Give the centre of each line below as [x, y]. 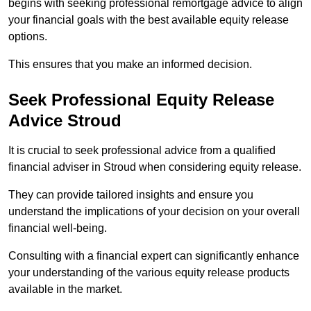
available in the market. [65, 289]
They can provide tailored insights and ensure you [131, 195]
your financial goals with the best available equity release [149, 20]
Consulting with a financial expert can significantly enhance [154, 256]
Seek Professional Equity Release [141, 100]
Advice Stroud [65, 121]
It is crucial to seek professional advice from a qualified [142, 151]
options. [28, 37]
